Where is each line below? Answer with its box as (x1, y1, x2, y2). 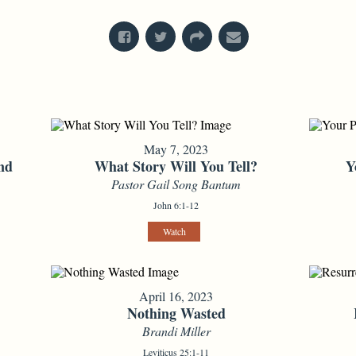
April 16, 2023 (139, 288, 214, 305)
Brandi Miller (141, 323, 211, 340)
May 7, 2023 (144, 141, 209, 158)
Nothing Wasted (126, 303, 226, 324)
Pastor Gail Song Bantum (111, 176, 242, 193)
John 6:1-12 (153, 199, 199, 212)
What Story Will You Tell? (95, 156, 258, 177)
